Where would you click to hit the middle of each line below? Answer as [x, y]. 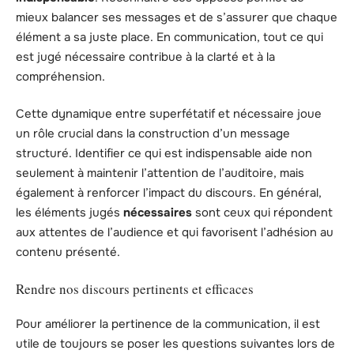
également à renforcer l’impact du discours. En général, [169, 193]
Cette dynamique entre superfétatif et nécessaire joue [169, 114]
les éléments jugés [70, 213]
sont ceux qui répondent [262, 213]
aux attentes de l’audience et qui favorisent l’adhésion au [175, 233]
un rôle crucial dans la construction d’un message [153, 134]
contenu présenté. [68, 252]
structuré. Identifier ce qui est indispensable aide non [164, 154]
